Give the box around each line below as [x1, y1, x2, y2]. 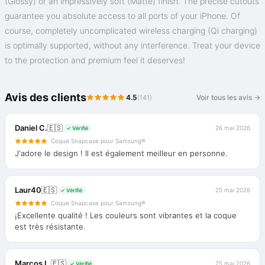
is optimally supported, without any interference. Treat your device [5, 40, 260, 51]
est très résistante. [15, 222, 85, 232]
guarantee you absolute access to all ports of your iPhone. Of [5, 11, 240, 21]
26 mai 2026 [215, 124, 250, 132]
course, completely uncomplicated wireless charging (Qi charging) [5, 25, 257, 36]
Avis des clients [5, 91, 86, 104]
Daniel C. [15, 123, 47, 133]
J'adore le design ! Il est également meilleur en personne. [15, 148, 227, 159]
